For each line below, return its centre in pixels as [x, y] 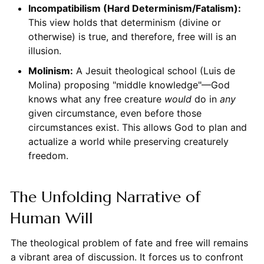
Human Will [51, 218]
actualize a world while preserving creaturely [128, 141]
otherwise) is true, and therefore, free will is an [132, 36]
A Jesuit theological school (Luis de [154, 70]
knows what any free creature [96, 99]
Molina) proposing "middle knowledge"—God [129, 85]
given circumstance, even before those [115, 113]
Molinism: [50, 70]
